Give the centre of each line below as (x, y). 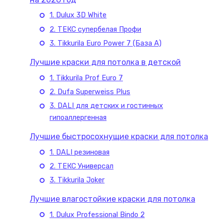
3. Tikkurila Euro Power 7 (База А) (106, 43)
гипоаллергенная (78, 118)
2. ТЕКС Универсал (82, 166)
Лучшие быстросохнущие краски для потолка (119, 136)
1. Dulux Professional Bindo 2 (97, 214)
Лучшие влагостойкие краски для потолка (112, 199)
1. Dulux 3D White (78, 15)
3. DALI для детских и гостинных (106, 106)
